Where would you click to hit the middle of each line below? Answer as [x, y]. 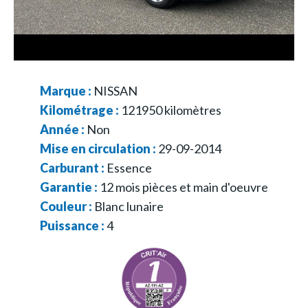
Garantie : [70, 187]
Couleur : [67, 206]
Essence [129, 167]
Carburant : [73, 167]
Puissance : [73, 225]
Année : [63, 129]
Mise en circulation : [99, 148]
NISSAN [115, 90]
